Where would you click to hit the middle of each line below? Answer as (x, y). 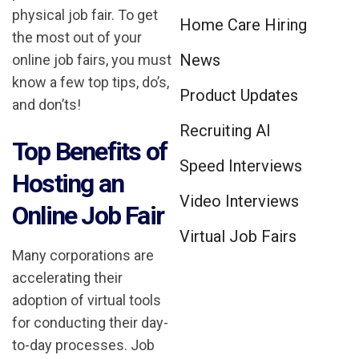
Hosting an (68, 184)
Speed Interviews (241, 166)
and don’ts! (48, 105)
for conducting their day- (90, 323)
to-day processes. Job (83, 345)
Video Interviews (239, 201)
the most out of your (77, 38)
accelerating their (67, 278)
